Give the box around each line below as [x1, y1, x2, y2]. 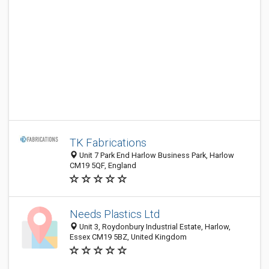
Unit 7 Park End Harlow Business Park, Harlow [77, 151, 234, 160]
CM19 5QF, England [70, 161, 136, 170]
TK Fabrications [70, 136, 147, 149]
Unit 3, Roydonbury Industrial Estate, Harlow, [77, 222, 231, 231]
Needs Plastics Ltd [70, 208, 160, 220]
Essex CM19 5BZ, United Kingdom [70, 232, 187, 241]
